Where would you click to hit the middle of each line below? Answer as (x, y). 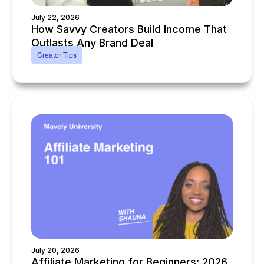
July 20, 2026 (55, 250)
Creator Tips (57, 55)
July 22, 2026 (55, 17)
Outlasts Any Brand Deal (92, 43)
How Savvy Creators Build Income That (129, 29)
